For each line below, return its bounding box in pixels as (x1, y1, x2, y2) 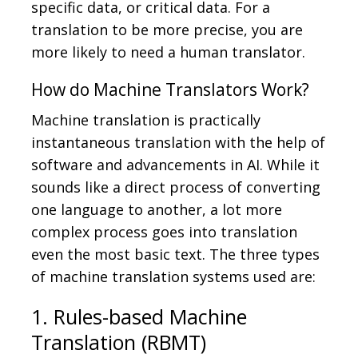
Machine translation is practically (31, 110, 261, 130)
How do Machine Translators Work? (31, 78, 309, 101)
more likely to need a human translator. (31, 42, 305, 62)
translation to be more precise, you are (31, 20, 303, 40)
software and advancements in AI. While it (31, 155, 320, 175)
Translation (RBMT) (31, 328, 206, 356)
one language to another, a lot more (31, 200, 282, 220)
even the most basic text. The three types (31, 245, 320, 265)
